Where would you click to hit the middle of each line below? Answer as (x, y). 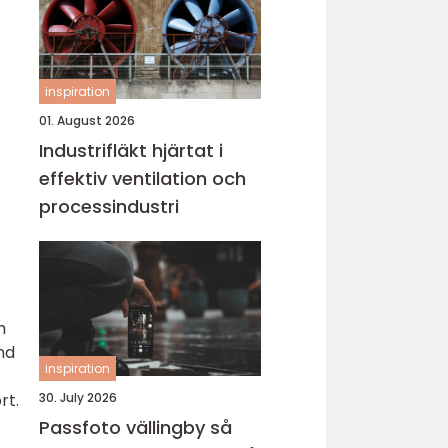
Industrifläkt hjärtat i (95, 150)
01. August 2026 (87, 120)
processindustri (109, 206)
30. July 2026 (78, 397)
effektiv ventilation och (142, 178)
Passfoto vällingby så (124, 427)
